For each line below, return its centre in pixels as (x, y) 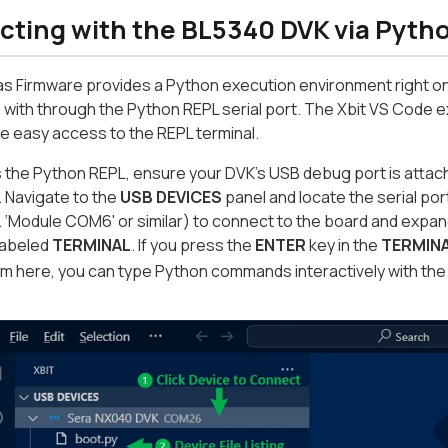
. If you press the (193, 245)
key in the (343, 245)
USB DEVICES (171, 197)
